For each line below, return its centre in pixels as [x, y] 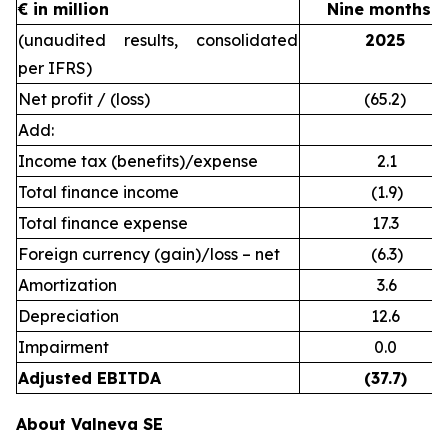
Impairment [63, 347]
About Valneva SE [89, 424]
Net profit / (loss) [84, 99]
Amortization [67, 285]
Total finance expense [103, 223]
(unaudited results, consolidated [158, 40]
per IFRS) [55, 68]
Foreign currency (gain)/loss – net [149, 254]
